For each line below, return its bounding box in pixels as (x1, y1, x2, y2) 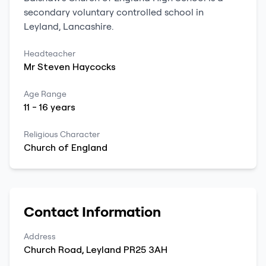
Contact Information (24, 202, 161, 220)
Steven (37, 61, 70, 72)
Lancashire (63, 20, 112, 32)
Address (24, 231, 56, 242)
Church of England (24, 141, 107, 153)
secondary (24, 6, 70, 18)
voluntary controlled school (72, 6, 194, 18)
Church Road (24, 243, 82, 255)
